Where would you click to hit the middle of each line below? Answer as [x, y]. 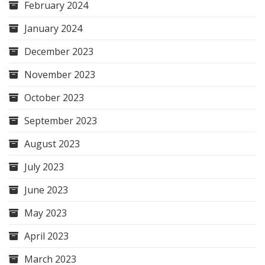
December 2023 [59, 52]
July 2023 [44, 167]
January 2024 [53, 29]
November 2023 [60, 75]
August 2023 [52, 144]
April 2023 [46, 236]
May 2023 [46, 213]
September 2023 [61, 121]
